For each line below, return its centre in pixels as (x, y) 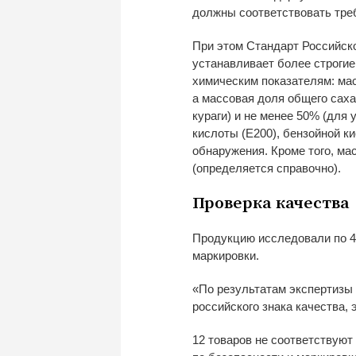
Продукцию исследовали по (269, 238)
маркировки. (226, 255)
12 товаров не (230, 339)
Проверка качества (271, 203)
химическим (225, 80)
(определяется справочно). (267, 168)
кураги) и (217, 115)
